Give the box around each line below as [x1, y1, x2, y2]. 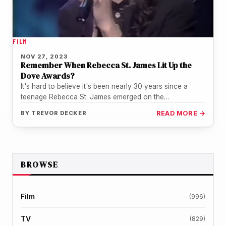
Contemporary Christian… [21, 103, 103, 111]
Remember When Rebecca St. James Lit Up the [21, 59, 192, 71]
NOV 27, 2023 [21, 52, 68, 60]
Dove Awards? [21, 70, 75, 81]
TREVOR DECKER [31, 109, 87, 117]
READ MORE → [156, 109, 205, 117]
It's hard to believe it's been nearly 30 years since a [21, 82, 188, 90]
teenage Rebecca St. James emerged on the [21, 92, 164, 101]
